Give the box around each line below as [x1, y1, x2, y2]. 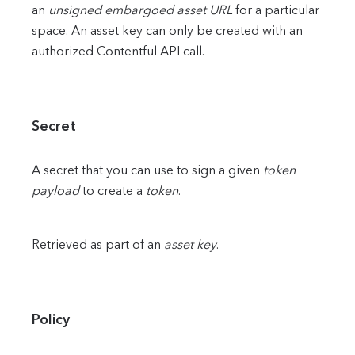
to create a [79, 183, 146, 199]
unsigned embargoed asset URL [48, 2, 232, 18]
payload [32, 183, 79, 199]
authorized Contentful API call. [32, 44, 204, 59]
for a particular [232, 2, 319, 18]
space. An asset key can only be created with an [32, 23, 303, 39]
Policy [32, 311, 70, 329]
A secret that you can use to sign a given [32, 162, 263, 178]
